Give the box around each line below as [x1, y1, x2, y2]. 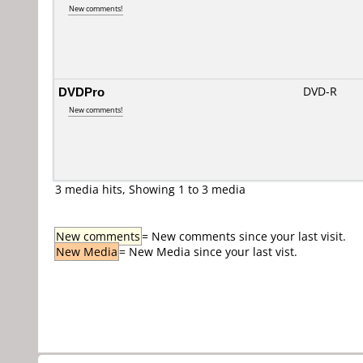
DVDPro [58, 83, 105, 100]
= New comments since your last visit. [142, 228, 346, 244]
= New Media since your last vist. [119, 244, 297, 259]
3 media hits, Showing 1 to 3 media [55, 181, 246, 197]
